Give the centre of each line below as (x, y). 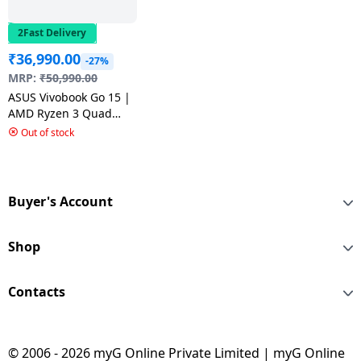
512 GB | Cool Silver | (66, 145)
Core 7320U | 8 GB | (63, 129)
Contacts (37, 291)
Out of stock (48, 132)
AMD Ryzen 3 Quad (60, 113)
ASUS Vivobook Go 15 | (69, 97)
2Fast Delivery (52, 32)
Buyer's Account (60, 201)
